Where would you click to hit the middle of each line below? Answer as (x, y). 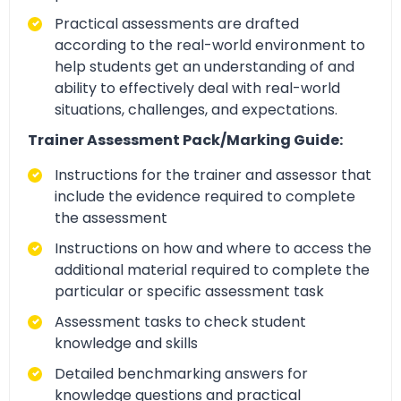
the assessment (111, 218)
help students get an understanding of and (205, 67)
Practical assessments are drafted (177, 24)
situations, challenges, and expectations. (196, 110)
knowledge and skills (126, 343)
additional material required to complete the (212, 269)
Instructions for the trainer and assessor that (213, 175)
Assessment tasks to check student (180, 321)
